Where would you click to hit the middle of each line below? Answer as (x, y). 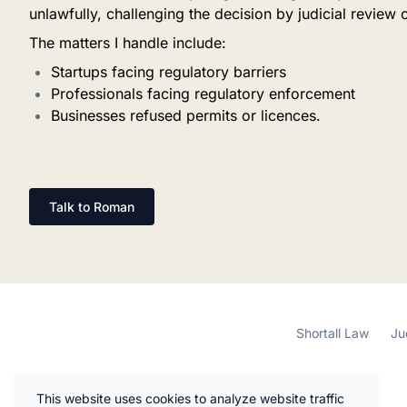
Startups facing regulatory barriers (169, 72)
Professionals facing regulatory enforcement (203, 94)
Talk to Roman (92, 207)
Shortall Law (333, 333)
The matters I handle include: (128, 43)
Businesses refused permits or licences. (186, 116)
